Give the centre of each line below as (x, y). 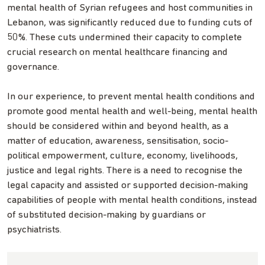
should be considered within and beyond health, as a (118, 126)
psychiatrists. (34, 230)
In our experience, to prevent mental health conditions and (131, 96)
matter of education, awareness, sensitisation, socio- (118, 141)
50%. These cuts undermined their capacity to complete (125, 37)
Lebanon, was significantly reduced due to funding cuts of (130, 22)
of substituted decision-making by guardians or (106, 215)
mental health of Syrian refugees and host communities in (130, 8)
